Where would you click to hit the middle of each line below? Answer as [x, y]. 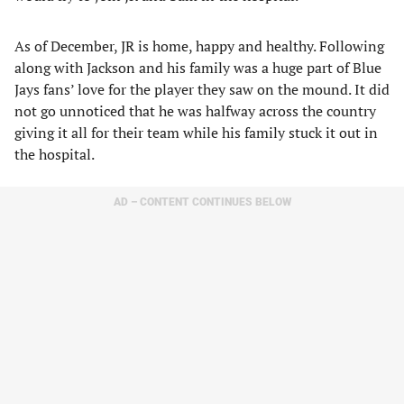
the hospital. [55, 154]
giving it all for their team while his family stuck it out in [196, 133]
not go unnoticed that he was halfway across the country [195, 111]
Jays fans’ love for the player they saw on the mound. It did [202, 89]
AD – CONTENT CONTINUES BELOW [202, 202]
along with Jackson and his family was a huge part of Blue [198, 68]
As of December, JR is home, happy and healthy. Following [199, 46]
